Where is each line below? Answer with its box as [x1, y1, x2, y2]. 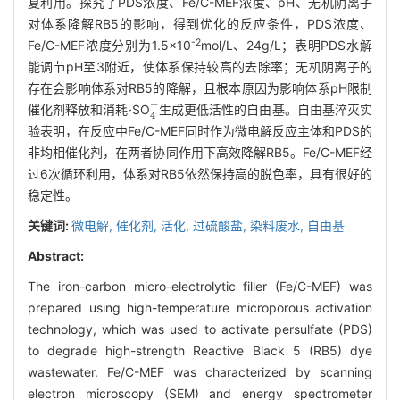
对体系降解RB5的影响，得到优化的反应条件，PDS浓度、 [28, 15, 372, 31]
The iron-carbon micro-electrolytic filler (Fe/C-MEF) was [28, 278, 372, 294]
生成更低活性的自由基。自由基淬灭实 [158, 101, 373, 117]
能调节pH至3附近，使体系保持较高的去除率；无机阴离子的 [28, 58, 372, 74]
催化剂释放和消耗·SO [28, 101, 150, 117]
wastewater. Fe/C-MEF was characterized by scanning [28, 363, 372, 379]
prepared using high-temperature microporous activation [28, 299, 372, 315]
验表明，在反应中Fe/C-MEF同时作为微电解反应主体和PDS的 [28, 122, 372, 138]
